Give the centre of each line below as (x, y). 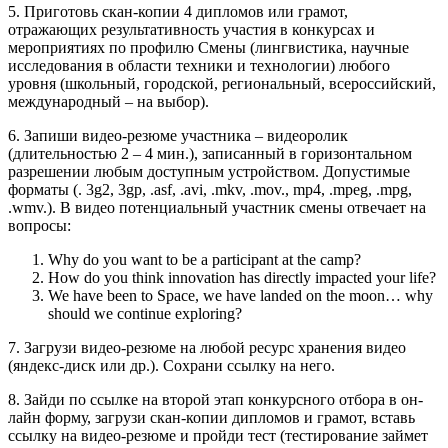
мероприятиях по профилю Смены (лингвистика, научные (208, 47)
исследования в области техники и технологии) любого (199, 65)
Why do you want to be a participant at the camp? (204, 259)
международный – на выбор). (108, 101)
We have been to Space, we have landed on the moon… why (240, 295)
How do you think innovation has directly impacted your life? (242, 277)
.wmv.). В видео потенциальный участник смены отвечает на (217, 207)
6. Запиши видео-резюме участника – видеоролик (178, 135)
